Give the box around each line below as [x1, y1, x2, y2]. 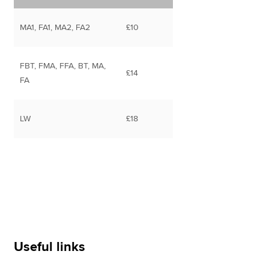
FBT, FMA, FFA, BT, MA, [20, 60, 106, 71]
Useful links [14, 238, 86, 255]
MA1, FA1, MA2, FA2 [20, 22, 91, 32]
